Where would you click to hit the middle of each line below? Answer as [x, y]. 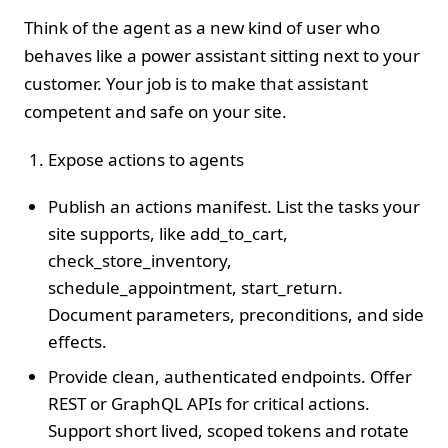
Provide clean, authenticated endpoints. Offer [230, 376]
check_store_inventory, [140, 260]
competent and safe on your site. [155, 111]
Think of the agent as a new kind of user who [202, 27]
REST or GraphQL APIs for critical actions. [209, 403]
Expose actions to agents [146, 159]
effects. [77, 341]
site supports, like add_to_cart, [168, 233]
